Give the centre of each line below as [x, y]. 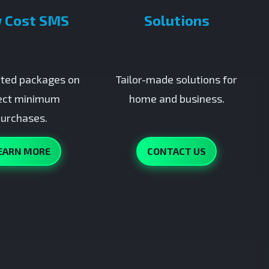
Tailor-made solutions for [177, 79]
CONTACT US [177, 151]
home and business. [177, 98]
